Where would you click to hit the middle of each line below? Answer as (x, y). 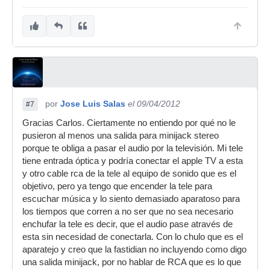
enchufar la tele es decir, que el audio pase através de (127, 224)
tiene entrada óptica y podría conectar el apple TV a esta (133, 161)
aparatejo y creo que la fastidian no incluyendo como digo (134, 250)
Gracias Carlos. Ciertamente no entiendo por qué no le (129, 123)
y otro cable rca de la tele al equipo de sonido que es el (129, 174)
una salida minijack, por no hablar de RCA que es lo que (132, 262)
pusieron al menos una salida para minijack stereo (121, 136)
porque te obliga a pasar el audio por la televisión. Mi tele (133, 148)
